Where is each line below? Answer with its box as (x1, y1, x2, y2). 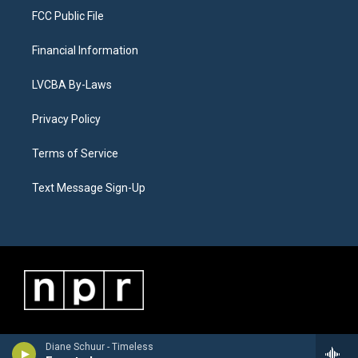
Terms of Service (32, 147, 118, 160)
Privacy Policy (32, 113, 101, 125)
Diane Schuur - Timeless (46, 341, 153, 352)
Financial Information (32, 44, 138, 57)
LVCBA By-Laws (32, 78, 112, 91)
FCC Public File (32, 10, 104, 22)
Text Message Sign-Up (32, 181, 145, 194)
